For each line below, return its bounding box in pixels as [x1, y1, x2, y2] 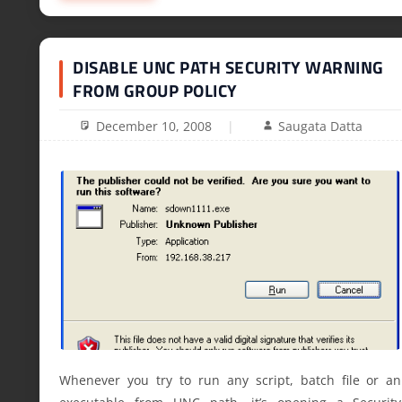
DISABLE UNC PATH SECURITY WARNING [73, 54, 384, 81]
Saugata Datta [278, 117, 363, 135]
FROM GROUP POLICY [73, 77, 238, 104]
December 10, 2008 [95, 117, 212, 135]
